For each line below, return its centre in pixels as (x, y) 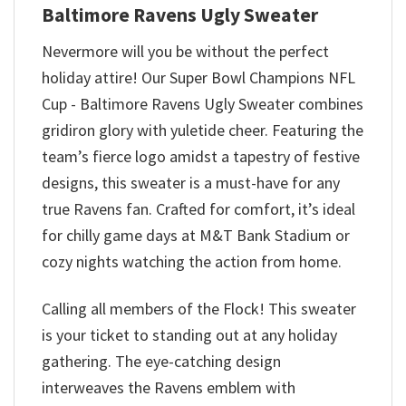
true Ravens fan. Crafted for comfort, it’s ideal (198, 208)
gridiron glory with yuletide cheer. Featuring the (203, 130)
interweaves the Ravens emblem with (169, 387)
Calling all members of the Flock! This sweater (199, 308)
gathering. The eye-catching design (161, 361)
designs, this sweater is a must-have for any (191, 182)
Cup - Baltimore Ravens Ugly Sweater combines (203, 103)
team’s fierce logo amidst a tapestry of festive (201, 156)
